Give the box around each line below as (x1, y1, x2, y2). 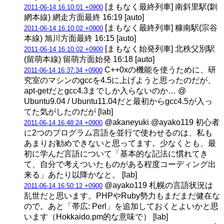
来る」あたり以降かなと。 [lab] (24, 170, 137, 179)
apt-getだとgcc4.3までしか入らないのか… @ (24, 86, 186, 95)
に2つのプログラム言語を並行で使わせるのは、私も (24, 128, 212, 137)
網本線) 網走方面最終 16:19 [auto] (24, 12, 144, 21)
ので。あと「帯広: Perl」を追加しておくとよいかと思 (24, 201, 218, 210)
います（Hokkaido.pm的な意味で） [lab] (24, 212, 168, 221)
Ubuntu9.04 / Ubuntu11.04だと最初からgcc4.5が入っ (24, 96, 212, 105)
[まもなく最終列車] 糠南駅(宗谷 (103, 23, 217, 32)
